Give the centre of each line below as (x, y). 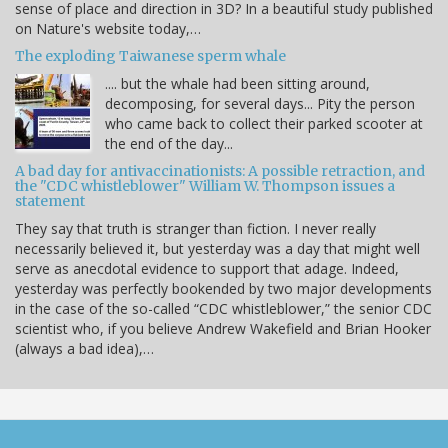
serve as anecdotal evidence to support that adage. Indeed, (207, 269)
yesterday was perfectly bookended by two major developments (223, 289)
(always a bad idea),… (84, 349)
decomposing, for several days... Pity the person (260, 104)
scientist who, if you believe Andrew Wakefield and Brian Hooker (223, 329)
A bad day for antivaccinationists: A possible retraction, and (220, 171)
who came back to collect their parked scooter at (264, 124)
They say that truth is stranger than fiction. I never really (195, 229)
